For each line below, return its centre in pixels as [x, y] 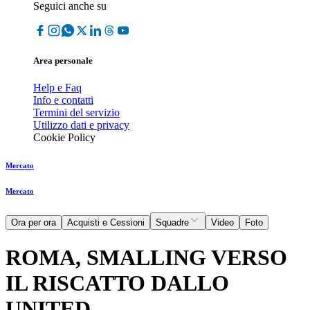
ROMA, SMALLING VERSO [146, 257]
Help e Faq [57, 88]
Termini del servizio [76, 113]
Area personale [63, 61]
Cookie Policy [64, 138]
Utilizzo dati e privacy [81, 125]
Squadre [172, 223]
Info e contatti [63, 100]
